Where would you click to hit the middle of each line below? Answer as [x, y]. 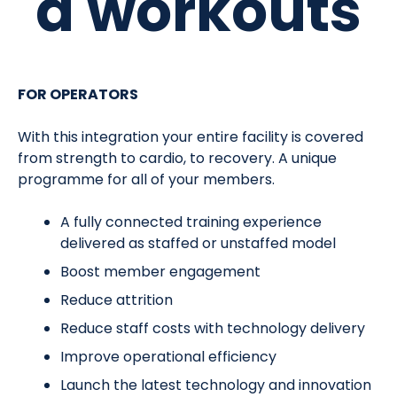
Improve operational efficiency [168, 356]
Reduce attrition [118, 300]
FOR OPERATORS [78, 94]
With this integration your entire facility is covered [191, 136]
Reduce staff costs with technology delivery [214, 328]
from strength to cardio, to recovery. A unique [177, 158]
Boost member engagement [162, 271]
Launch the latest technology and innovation [216, 385]
